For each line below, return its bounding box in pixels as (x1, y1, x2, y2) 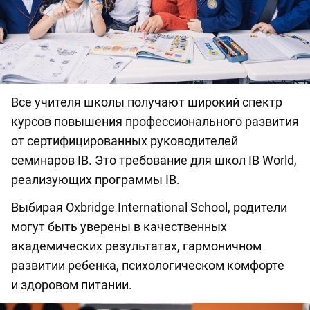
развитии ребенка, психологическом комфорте (11, 258, 284, 273)
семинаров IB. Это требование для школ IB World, (11, 153, 297, 167)
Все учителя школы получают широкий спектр (11, 95, 282, 109)
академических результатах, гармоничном (11, 239, 262, 253)
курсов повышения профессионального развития (11, 114, 299, 129)
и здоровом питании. (11, 277, 132, 292)
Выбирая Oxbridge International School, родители (11, 200, 287, 215)
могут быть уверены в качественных (11, 219, 227, 234)
